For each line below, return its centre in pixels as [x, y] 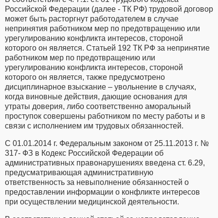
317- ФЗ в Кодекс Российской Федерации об [84, 153]
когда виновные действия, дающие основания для [96, 96]
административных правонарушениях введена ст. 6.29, [105, 163]
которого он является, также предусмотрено [85, 77]
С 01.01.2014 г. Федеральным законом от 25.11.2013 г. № [107, 143]
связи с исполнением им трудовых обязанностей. [94, 126]
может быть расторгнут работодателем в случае [92, 18]
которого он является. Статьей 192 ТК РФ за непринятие [107, 48]
